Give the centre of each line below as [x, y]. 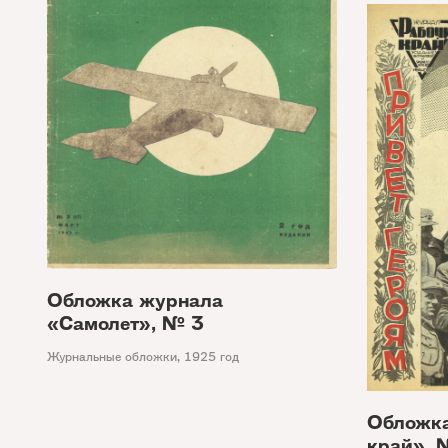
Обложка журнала [135, 300]
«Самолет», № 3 [125, 323]
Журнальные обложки [112, 356]
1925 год [211, 356]
